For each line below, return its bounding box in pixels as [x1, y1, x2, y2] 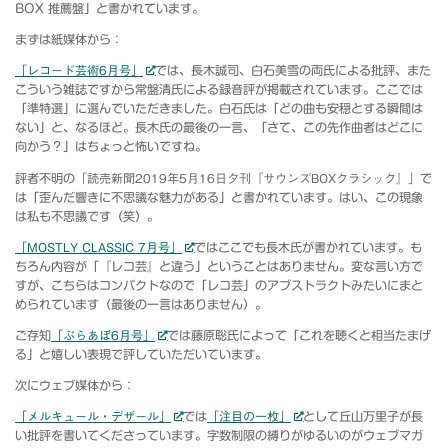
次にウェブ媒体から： [15, 378, 135, 391]
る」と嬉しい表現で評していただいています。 [15, 347, 267, 360]
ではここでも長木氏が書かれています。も [193, 240, 422, 253]
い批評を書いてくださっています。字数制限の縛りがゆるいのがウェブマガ [15, 429, 423, 442]
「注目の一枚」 [206, 410, 291, 423]
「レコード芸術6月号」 [15, 64, 143, 77]
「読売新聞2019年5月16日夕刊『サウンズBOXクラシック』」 [75, 171, 420, 184]
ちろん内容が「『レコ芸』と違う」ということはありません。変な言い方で [15, 259, 423, 272]
